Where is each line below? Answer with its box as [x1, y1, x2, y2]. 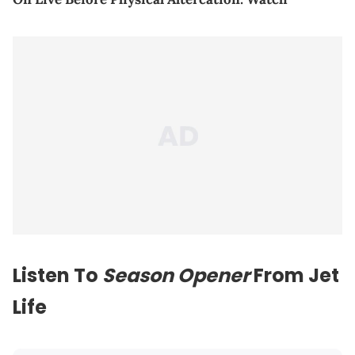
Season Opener [102, 261, 254, 288]
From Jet [254, 261, 339, 288]
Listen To [13, 261, 102, 288]
